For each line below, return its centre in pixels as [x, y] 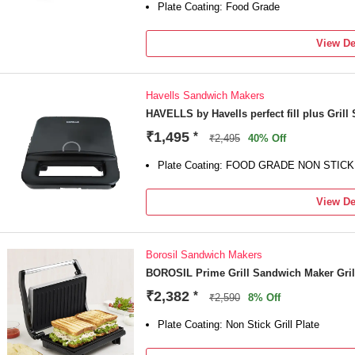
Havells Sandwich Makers [205, 95]
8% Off [264, 298]
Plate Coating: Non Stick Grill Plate [239, 324]
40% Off [267, 138]
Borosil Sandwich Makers [204, 255]
